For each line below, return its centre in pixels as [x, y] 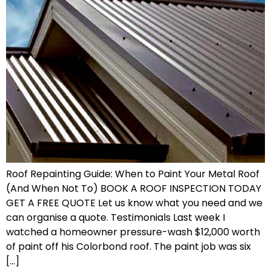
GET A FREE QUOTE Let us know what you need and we [134, 203]
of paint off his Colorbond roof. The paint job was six [129, 246]
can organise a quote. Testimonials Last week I [116, 217]
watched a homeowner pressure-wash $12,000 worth [133, 232]
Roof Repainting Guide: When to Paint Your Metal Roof [133, 174]
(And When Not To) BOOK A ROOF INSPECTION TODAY [134, 188]
